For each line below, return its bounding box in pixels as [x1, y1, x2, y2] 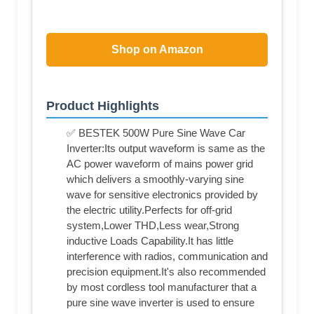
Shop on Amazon [111, 43, 203, 55]
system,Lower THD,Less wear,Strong [67, 219, 239, 232]
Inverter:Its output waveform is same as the [67, 142, 265, 155]
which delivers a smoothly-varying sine [67, 173, 244, 186]
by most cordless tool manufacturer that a [67, 281, 257, 294]
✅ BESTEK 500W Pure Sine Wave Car [67, 127, 245, 139]
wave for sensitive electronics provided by [67, 189, 258, 201]
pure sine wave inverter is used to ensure [67, 296, 254, 309]
